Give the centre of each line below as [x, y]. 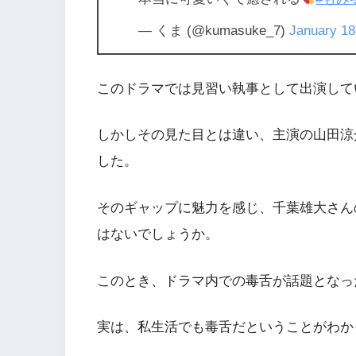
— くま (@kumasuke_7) [214, 31]
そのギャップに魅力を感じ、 [185, 208]
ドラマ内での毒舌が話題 [239, 281]
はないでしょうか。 [158, 234]
